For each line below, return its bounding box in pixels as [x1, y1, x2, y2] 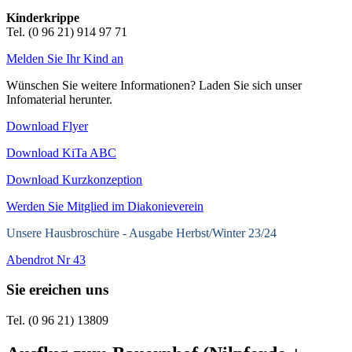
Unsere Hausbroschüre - [6, 225, 129, 240]
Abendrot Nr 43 [6, 252, 86, 266]
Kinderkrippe [6, 10, 79, 24]
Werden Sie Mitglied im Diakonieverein [6, 199, 203, 213]
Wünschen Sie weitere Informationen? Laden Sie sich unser [6, 78, 302, 92]
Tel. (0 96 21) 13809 [6, 313, 108, 327]
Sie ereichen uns [6, 281, 108, 299]
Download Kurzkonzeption [6, 172, 142, 186]
